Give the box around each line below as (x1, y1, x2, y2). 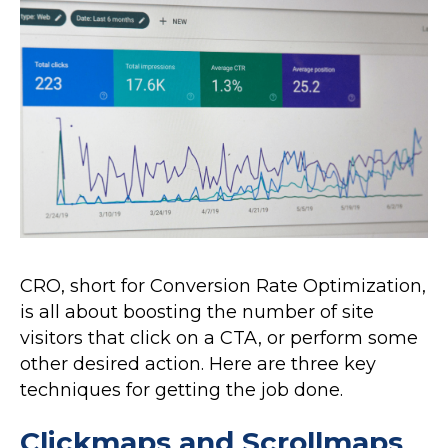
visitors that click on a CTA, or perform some (20, 327, 418, 350)
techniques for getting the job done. (20, 379, 343, 402)
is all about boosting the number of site (20, 301, 374, 324)
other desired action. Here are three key (20, 353, 376, 376)
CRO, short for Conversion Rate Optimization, (20, 275, 426, 298)
